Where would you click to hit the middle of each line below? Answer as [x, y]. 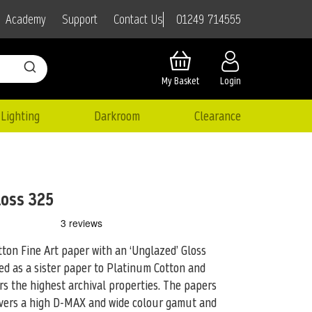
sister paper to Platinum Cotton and [118, 267]
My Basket [180, 81]
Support [80, 19]
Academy [26, 19]
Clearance [217, 116]
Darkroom [117, 116]
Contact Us [138, 19]
